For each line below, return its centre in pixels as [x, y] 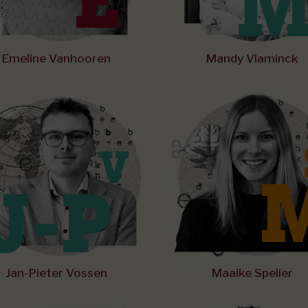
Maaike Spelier [252, 273]
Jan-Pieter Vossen [56, 273]
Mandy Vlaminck [252, 58]
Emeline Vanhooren [56, 58]
